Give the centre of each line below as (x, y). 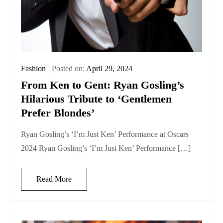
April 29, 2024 (110, 68)
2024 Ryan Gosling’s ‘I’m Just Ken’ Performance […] (106, 148)
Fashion (34, 68)
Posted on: (69, 68)
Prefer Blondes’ (58, 112)
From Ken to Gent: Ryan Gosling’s (103, 85)
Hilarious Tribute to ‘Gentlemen (97, 99)
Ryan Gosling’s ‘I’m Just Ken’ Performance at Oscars (105, 134)
